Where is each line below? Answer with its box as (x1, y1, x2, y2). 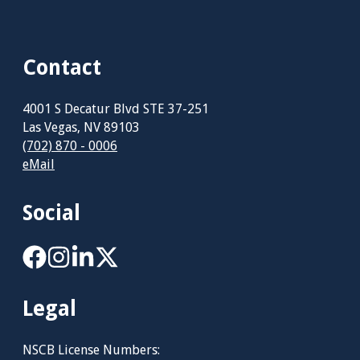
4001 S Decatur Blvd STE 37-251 (22, 100, 209, 117)
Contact (22, 55, 101, 80)
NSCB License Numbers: (22, 342, 160, 358)
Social (22, 200, 80, 225)
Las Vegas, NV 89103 (22, 119, 140, 135)
